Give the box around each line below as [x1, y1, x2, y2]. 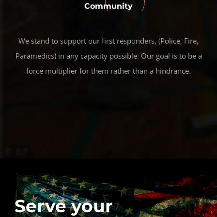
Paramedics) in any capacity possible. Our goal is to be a [15, 51, 202, 61]
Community [84, 1, 133, 11]
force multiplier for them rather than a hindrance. [26, 66, 191, 76]
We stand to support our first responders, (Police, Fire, [18, 36, 199, 46]
